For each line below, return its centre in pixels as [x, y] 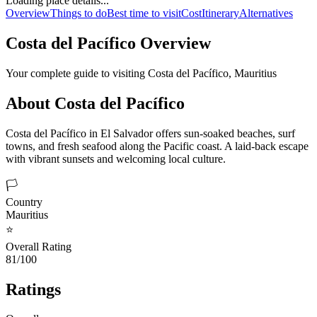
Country [24, 202]
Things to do [79, 13]
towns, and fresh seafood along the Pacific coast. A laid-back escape [157, 146]
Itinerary [220, 13]
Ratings [33, 289]
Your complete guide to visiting [77, 73]
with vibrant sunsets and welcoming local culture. [116, 158]
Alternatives [266, 13]
